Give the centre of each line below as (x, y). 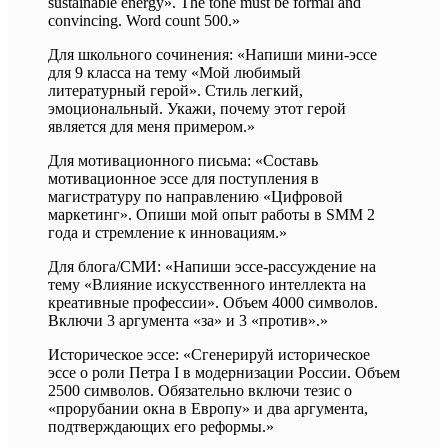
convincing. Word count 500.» (144, 20)
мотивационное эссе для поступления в (183, 178)
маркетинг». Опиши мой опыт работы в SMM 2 (211, 214)
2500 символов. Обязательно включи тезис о (200, 390)
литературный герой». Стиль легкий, (175, 90)
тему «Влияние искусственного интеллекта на (207, 284)
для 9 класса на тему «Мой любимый (174, 72)
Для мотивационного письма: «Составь (183, 160)
